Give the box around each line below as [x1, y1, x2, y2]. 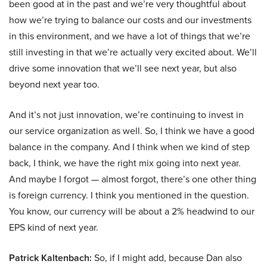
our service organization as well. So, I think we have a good [9, 124, 254, 138]
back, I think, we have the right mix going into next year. [9, 156, 241, 170]
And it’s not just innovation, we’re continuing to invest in [9, 108, 244, 122]
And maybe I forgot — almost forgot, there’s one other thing [9, 172, 256, 186]
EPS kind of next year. [9, 221, 98, 234]
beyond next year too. [9, 77, 100, 91]
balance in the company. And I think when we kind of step [9, 140, 250, 154]
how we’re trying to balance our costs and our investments [9, 13, 252, 27]
